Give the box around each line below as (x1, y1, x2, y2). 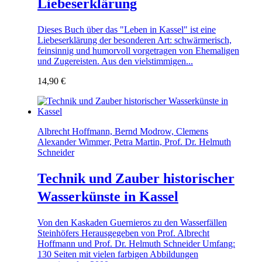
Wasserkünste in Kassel (37, 189, 178, 204)
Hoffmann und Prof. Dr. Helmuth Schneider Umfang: (37, 238, 235, 249)
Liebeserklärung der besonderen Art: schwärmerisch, (37, 35, 232, 46)
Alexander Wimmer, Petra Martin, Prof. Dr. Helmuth (37, 137, 231, 147)
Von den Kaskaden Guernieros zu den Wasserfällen (37, 217, 227, 227)
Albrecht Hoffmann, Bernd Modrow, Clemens (37, 126, 208, 137)
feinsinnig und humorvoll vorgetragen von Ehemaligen (37, 46, 239, 56)
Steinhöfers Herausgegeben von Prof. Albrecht (37, 227, 209, 238)
